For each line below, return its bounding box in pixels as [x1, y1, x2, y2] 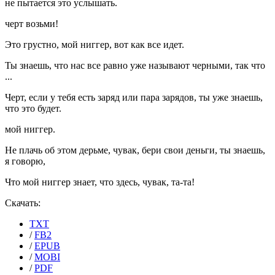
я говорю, [5, 156, 45, 167]
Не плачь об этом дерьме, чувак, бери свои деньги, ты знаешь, [5, 145, 265, 156]
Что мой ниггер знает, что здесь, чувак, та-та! [5, 177, 195, 188]
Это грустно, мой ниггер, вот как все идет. [5, 39, 184, 50]
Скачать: [5, 198, 41, 209]
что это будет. [5, 103, 61, 114]
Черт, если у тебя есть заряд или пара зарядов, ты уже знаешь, [5, 92, 263, 103]
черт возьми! [5, 18, 58, 29]
